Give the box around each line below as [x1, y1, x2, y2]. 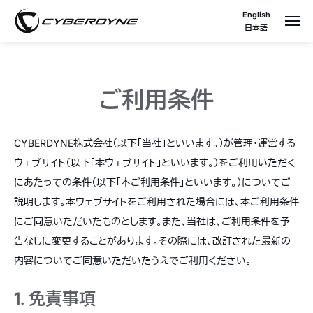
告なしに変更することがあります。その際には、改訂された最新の [14, 235, 291, 247]
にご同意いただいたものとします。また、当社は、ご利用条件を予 [14, 215, 290, 227]
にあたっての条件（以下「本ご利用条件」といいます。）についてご [14, 176, 291, 188]
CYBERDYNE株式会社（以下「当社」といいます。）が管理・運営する [14, 137, 296, 149]
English [242, 10, 270, 20]
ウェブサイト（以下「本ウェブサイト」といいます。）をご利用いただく [14, 156, 296, 168]
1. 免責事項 [14, 289, 96, 309]
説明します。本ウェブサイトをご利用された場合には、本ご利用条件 [14, 196, 299, 208]
